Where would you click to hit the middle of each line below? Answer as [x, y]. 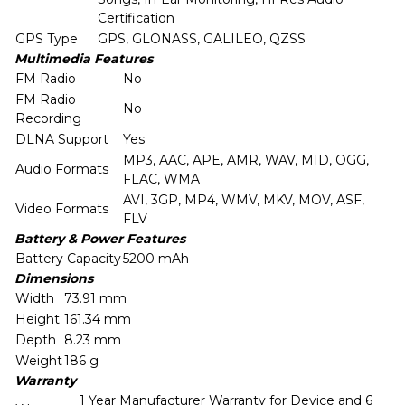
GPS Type [47, 39]
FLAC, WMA [161, 179]
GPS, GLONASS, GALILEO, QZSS [202, 39]
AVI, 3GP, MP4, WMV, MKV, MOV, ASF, [244, 200]
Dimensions [54, 278]
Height [38, 319]
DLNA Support [62, 139]
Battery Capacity [68, 259]
